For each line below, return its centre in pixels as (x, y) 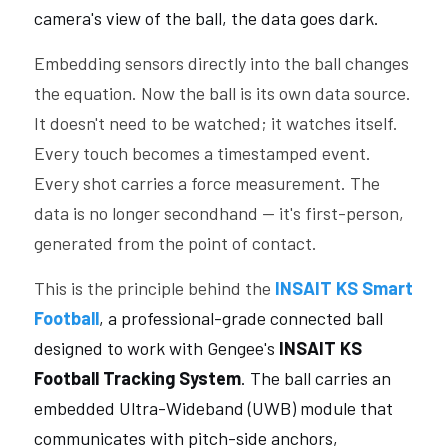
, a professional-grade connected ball (241, 318)
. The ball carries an (316, 378)
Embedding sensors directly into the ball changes (221, 63)
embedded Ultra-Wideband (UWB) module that (213, 408)
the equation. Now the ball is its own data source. (222, 93)
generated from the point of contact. (175, 243)
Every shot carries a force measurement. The (207, 183)
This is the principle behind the (154, 288)
